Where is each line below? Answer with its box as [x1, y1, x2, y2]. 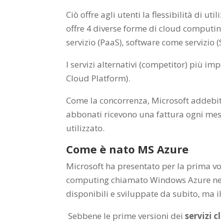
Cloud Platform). [66, 72, 131, 84]
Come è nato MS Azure [66, 141, 189, 156]
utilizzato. [66, 122, 105, 134]
